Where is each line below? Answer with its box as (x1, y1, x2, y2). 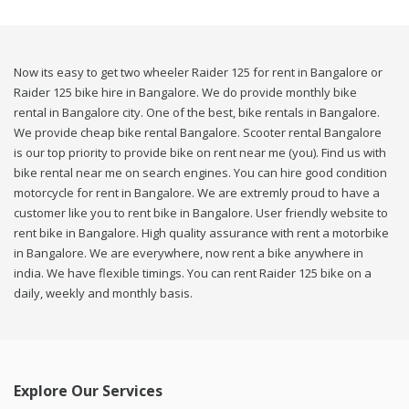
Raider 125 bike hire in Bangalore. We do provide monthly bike (14, 84, 357, 101)
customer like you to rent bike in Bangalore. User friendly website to (14, 204, 388, 222)
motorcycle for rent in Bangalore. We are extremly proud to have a (14, 184, 380, 202)
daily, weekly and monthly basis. (14, 285, 193, 302)
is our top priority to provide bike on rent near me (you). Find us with (14, 144, 386, 162)
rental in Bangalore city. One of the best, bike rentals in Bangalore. (14, 104, 380, 121)
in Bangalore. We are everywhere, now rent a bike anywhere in (14, 245, 363, 262)
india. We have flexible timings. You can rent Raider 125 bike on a (14, 265, 372, 282)
